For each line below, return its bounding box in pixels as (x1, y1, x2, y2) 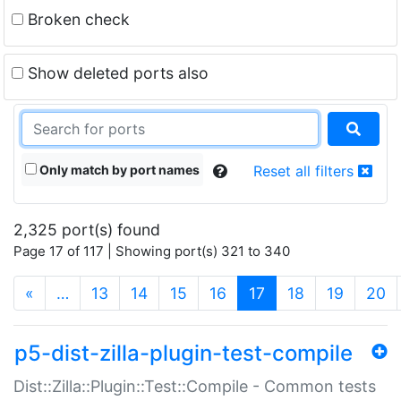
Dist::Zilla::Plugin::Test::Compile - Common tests (13, 376, 376, 396)
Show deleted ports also (23, 63, 209, 82)
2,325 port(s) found (13, 219, 160, 239)
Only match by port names (37, 161, 200, 177)
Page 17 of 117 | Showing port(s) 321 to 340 (13, 242, 290, 260)
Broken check (23, 9, 130, 29)
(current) (264, 282, 328, 302)
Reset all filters (253, 161, 358, 180)
